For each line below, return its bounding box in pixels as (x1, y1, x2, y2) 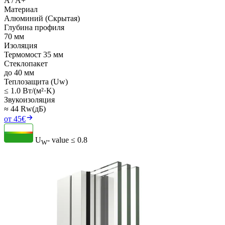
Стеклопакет (4, 59, 48, 68)
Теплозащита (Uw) (4, 77, 68, 86)
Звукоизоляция (4, 95, 55, 104)
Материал (4, 5, 38, 14)
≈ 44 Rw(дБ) (4, 104, 46, 114)
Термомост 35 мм (4, 50, 63, 59)
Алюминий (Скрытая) (4, 14, 80, 23)
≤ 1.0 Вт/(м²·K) (4, 86, 55, 95)
